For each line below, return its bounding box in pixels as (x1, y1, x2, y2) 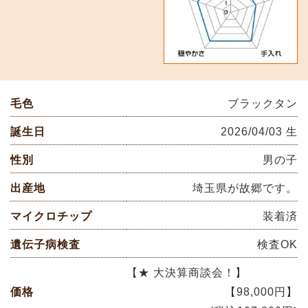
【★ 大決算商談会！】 (126, 266, 247, 278)
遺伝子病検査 (10, 238, 80, 250)
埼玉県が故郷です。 (192, 181, 298, 194)
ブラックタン (228, 97, 298, 109)
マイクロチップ (10, 210, 92, 222)
